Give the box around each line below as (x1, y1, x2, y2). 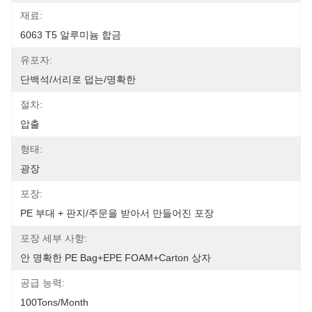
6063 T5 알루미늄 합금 (20, 29, 121, 40)
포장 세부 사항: (20, 233, 87, 244)
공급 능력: (20, 277, 65, 288)
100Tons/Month (20, 297, 88, 308)
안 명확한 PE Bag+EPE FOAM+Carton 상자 (20, 252, 211, 263)
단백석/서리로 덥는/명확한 (20, 74, 136, 85)
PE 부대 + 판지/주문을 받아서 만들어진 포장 (20, 208, 214, 219)
